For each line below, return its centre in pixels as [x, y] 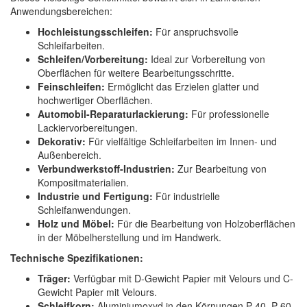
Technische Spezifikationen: [77, 258]
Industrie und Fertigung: [95, 196]
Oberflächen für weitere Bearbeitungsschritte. [136, 73]
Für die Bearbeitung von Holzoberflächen [205, 224]
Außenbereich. [70, 155]
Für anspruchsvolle [196, 32]
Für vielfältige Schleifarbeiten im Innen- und [181, 142]
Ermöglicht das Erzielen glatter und [182, 87]
